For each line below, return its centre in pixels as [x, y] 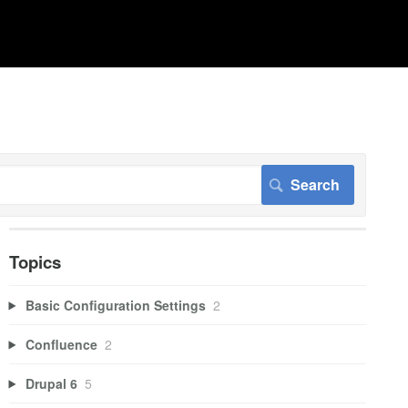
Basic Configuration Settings [116, 305]
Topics [35, 262]
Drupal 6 [52, 383]
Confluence [62, 344]
